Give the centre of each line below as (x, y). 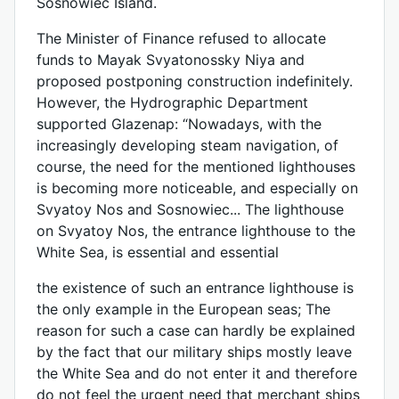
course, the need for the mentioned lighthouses (196, 167)
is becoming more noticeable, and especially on (197, 188)
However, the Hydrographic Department (172, 102)
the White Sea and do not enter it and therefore (197, 373)
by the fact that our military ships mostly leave (194, 352)
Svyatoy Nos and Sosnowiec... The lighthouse (190, 209)
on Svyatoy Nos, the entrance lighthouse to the (196, 231)
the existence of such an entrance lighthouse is (195, 288)
